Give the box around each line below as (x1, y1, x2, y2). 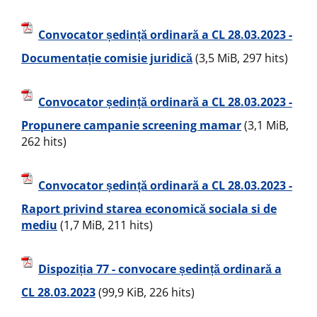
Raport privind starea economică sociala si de (21, 201, 277, 217)
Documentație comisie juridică (21, 50, 192, 67)
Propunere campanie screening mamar (21, 117, 241, 134)
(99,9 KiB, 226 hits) (96, 284, 195, 301)
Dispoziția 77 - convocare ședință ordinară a (38, 261, 282, 277)
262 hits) (21, 134, 67, 150)
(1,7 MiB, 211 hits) (57, 217, 153, 234)
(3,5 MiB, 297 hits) (192, 50, 288, 67)
